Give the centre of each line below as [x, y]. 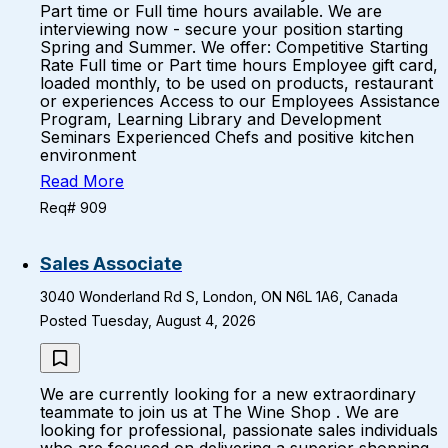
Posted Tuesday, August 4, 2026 [148, 320]
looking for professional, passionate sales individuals [239, 430]
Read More [82, 181]
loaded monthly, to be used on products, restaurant [236, 83]
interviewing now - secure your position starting [221, 29]
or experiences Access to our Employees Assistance [240, 101]
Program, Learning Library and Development [210, 119]
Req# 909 [73, 207]
